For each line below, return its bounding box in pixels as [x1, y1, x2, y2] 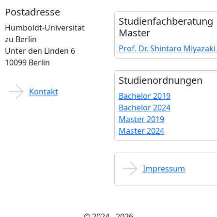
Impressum [143, 163, 185, 174]
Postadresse [5, 5, 60, 18]
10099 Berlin [5, 57, 50, 68]
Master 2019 [119, 114, 164, 124]
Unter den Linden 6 [5, 46, 75, 56]
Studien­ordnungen [119, 74, 202, 87]
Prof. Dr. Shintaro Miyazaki [119, 43, 216, 54]
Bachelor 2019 [119, 91, 170, 101]
